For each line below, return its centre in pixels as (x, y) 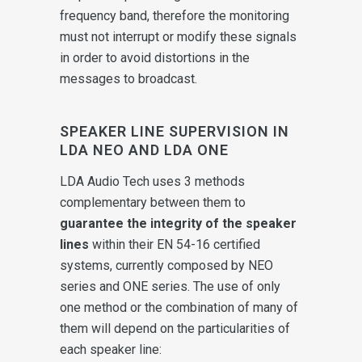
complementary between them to (153, 202)
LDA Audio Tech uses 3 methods (152, 181)
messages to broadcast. (128, 78)
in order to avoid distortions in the (155, 57)
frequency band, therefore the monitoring (175, 15)
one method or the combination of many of (179, 307)
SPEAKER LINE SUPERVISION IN (175, 131)
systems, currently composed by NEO (166, 265)
